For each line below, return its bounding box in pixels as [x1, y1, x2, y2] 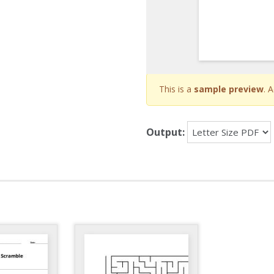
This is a [159, 83, 194, 95]
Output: [146, 125, 185, 139]
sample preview [194, 83, 264, 95]
